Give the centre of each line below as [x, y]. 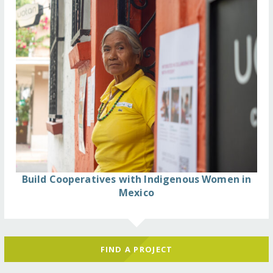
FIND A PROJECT [136, 249]
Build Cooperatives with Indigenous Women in [136, 179]
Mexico [136, 192]
